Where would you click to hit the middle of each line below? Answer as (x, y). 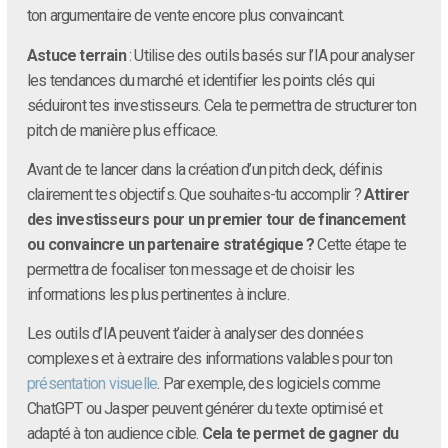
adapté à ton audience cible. (114, 434)
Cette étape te (360, 244)
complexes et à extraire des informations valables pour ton (210, 359)
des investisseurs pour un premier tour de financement (216, 219)
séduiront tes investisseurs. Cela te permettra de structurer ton (221, 105)
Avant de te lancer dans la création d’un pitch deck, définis (205, 169)
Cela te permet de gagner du (300, 434)
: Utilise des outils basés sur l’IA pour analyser (269, 55)
